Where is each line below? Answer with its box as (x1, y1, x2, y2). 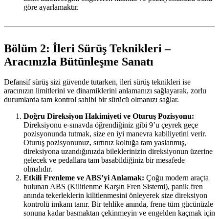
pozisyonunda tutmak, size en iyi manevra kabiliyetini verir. (23, 130, 206, 138)
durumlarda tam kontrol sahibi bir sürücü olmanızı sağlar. (4, 95, 179, 104)
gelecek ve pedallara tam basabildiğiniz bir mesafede (23, 156, 185, 165)
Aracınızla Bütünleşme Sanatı (4, 55, 153, 68)
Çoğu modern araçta (144, 174, 209, 182)
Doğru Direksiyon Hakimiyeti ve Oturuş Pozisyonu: (23, 112, 194, 121)
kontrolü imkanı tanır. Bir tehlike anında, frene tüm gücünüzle (23, 200, 213, 209)
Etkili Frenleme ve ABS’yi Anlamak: (23, 174, 144, 182)
